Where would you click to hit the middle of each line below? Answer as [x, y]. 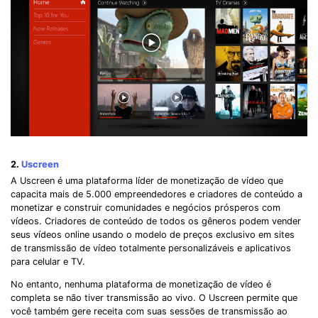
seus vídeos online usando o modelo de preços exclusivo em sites [153, 235]
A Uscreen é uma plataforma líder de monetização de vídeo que [147, 181]
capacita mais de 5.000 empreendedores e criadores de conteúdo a [157, 194]
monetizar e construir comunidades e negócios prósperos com [146, 208]
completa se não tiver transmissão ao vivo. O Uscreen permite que [154, 298]
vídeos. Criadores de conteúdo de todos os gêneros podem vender [156, 221]
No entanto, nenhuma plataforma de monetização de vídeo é [141, 285]
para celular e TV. [48, 262]
